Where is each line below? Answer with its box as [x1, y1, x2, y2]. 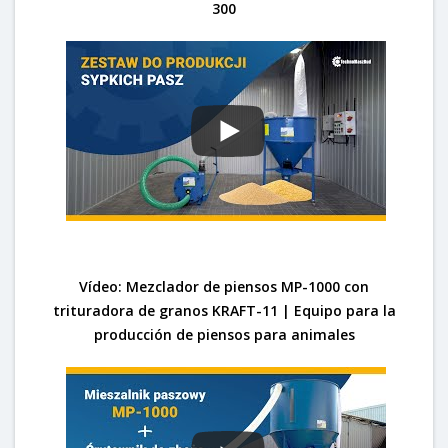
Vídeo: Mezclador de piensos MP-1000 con [79, 276, 369, 296]
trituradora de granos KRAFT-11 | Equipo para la [52, 300, 396, 320]
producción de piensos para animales [93, 324, 355, 344]
